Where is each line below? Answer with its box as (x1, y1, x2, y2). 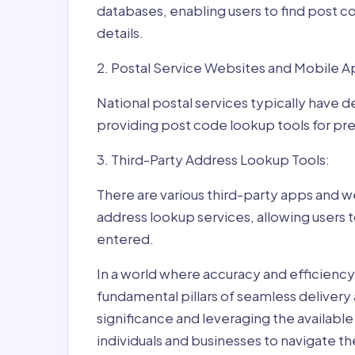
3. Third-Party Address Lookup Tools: (97, 151, 330, 168)
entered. (97, 230, 154, 247)
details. (97, 24, 143, 41)
